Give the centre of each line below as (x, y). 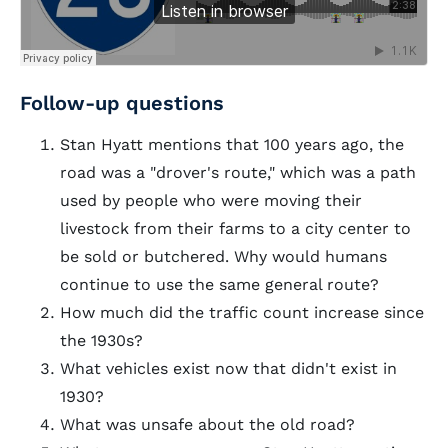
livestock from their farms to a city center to (235, 228)
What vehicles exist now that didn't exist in (228, 368)
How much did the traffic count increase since (242, 312)
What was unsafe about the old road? (207, 424)
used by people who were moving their (211, 200)
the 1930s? (101, 340)
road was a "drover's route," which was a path (238, 172)
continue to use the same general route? (219, 284)
